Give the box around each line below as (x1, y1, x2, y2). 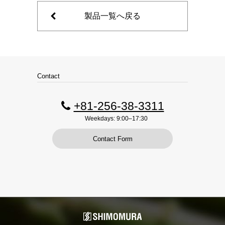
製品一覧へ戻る (84, 12, 141, 20)
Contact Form (92, 135, 133, 143)
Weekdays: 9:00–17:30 (85, 115, 148, 122)
